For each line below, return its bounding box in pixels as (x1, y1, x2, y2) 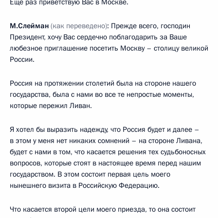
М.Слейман (10, 20, 49, 31)
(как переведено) (49, 20, 107, 31)
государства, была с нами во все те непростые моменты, (10, 89, 194, 99)
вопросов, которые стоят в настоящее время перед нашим (10, 158, 201, 168)
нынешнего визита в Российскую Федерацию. (10, 180, 160, 190)
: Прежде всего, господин (107, 20, 190, 31)
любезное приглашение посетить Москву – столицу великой (10, 43, 208, 53)
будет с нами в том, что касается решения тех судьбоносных (10, 146, 206, 157)
